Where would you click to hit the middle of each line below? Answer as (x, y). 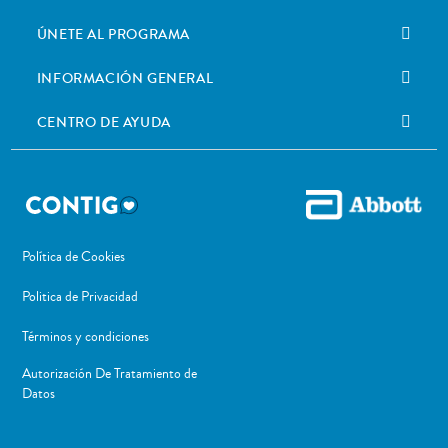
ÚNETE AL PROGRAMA (113, 34)
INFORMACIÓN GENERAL (125, 78)
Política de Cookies (73, 257)
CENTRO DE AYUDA (103, 122)
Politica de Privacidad (79, 297)
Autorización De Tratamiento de (109, 374)
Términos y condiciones (85, 337)
